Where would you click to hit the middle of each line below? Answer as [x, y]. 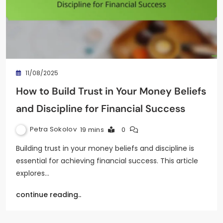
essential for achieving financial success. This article [107, 161]
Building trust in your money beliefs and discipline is [105, 148]
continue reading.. [49, 194]
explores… [33, 173]
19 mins [92, 129]
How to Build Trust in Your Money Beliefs [111, 91]
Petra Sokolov [53, 129]
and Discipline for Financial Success [101, 108]
